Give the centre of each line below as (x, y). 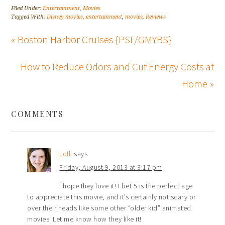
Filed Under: (27, 9)
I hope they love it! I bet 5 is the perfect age (126, 186)
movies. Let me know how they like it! (84, 219)
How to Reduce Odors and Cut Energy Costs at (117, 67)
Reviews (156, 17)
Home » (198, 84)
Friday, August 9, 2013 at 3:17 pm (111, 167)
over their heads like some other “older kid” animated (109, 208)
